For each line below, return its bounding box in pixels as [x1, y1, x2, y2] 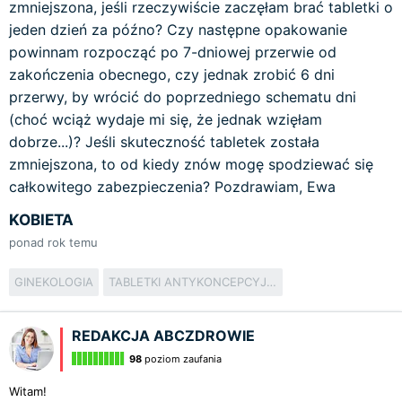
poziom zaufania [142, 353, 222, 365]
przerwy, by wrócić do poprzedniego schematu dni [9, 88, 356, 106]
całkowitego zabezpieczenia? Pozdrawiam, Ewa [9, 178, 336, 196]
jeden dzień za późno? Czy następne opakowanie [9, 21, 347, 39]
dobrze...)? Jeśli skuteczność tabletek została [9, 133, 319, 151]
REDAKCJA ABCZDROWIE [72, 327, 255, 345]
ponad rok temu [9, 235, 98, 249]
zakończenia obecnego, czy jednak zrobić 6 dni [9, 66, 335, 83]
